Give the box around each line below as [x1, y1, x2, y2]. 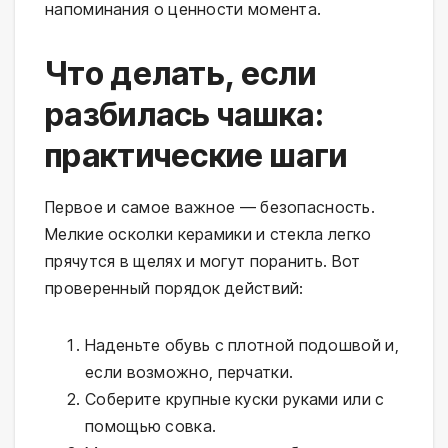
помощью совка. [85, 416, 217, 437]
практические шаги [45, 136, 348, 176]
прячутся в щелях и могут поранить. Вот [45, 251, 361, 272]
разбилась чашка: [45, 95, 324, 135]
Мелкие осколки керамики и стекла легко [45, 224, 372, 245]
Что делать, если [45, 54, 316, 94]
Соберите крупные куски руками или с [85, 389, 385, 410]
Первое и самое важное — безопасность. [45, 197, 376, 218]
